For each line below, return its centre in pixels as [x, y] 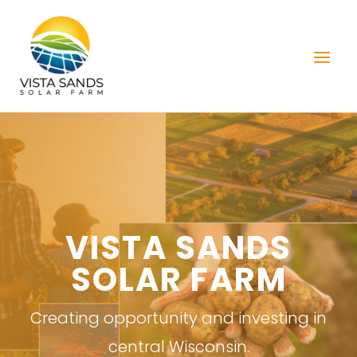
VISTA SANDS [178, 248]
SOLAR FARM [178, 280]
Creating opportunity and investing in [178, 318]
